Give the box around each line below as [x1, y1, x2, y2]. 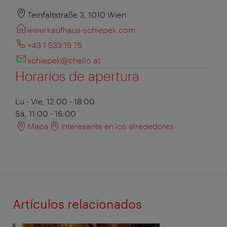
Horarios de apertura [15, 67, 139, 84]
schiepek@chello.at [27, 55, 100, 65]
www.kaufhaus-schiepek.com [27, 24, 136, 34]
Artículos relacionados [13, 196, 142, 211]
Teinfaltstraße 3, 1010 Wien [27, 9, 126, 19]
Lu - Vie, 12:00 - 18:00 [15, 96, 95, 106]
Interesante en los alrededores [61, 121, 174, 131]
